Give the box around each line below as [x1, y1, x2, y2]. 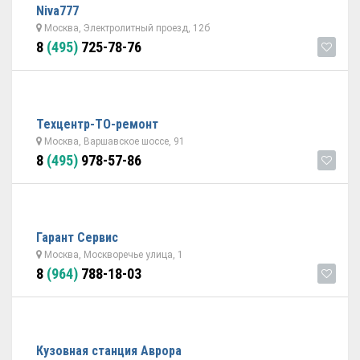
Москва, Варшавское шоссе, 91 [42, 136, 185, 147]
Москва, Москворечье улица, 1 [42, 249, 183, 260]
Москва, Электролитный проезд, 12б [42, 22, 210, 34]
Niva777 [36, 3, 79, 18]
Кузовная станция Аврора [36, 343, 182, 358]
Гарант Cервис [36, 230, 118, 245]
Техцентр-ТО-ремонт [36, 117, 158, 132]
